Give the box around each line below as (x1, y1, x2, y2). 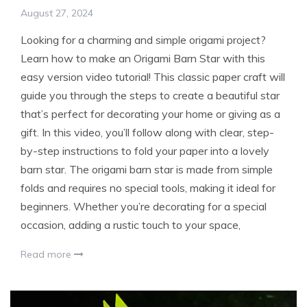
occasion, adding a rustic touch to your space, (21, 217, 241, 232)
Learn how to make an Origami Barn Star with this (21, 51, 265, 65)
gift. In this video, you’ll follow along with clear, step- (21, 125, 274, 139)
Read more (21, 247, 74, 260)
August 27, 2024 (21, 6, 93, 19)
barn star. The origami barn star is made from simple (21, 162, 273, 176)
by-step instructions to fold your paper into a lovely (21, 143, 269, 158)
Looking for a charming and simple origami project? (21, 32, 266, 47)
